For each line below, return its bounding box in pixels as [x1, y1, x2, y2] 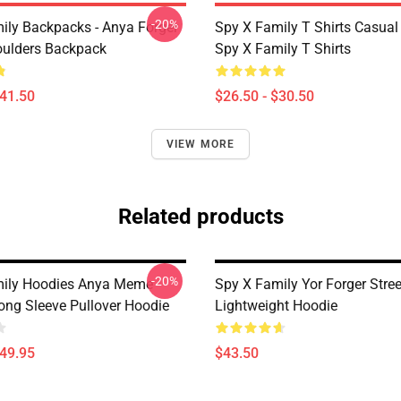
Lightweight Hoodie [215, 297, 337, 314]
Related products [117, 204, 284, 229]
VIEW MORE [166, 138, 235, 150]
